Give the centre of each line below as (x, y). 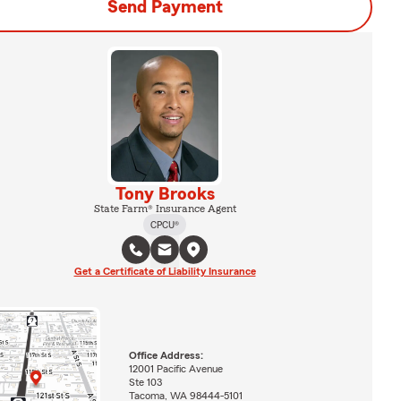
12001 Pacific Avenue (175, 369)
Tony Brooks (165, 194)
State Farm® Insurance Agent (165, 208)
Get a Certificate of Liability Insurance (165, 271)
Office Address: (166, 356)
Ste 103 (145, 383)
